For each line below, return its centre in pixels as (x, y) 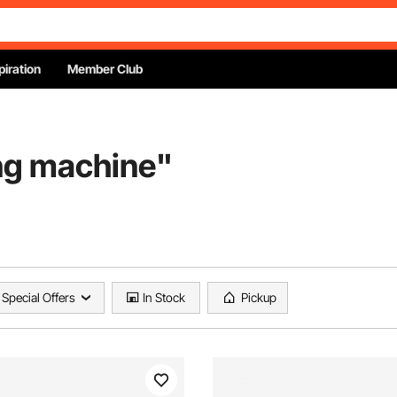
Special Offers (39, 297)
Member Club (105, 69)
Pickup (259, 297)
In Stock (164, 297)
